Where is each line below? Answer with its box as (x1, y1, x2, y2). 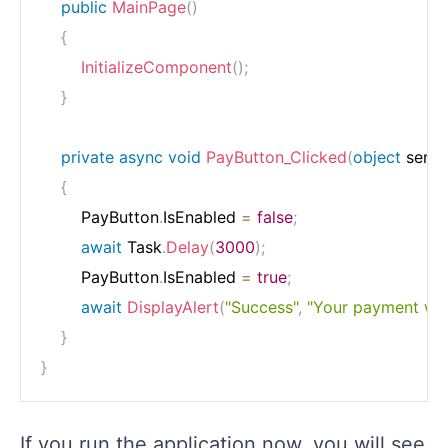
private (61, 146, 114, 167)
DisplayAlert (127, 296, 219, 317)
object (353, 146, 401, 167)
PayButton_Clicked (206, 146, 347, 167)
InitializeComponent (81, 56, 232, 77)
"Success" (225, 296, 298, 317)
